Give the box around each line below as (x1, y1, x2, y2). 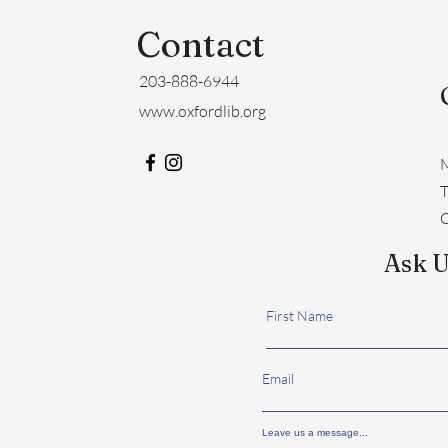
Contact (135, 22, 265, 66)
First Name (266, 306, 333, 324)
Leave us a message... (262, 426, 368, 438)
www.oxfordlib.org (139, 100, 266, 121)
